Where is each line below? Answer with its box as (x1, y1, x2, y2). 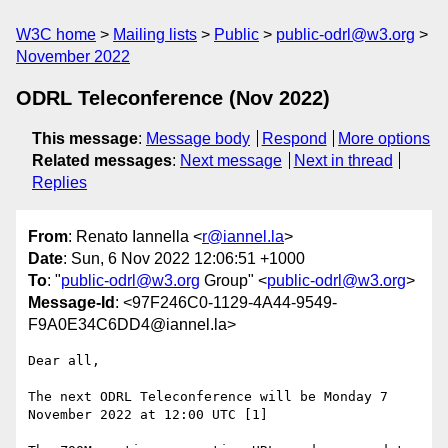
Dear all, (28, 353, 108, 369)
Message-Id (28, 294, 115, 312)
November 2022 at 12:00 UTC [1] (28, 407, 268, 423)
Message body (146, 130, 250, 147)
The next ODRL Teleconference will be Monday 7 (28, 389, 388, 405)
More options (338, 130, 431, 147)
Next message (180, 152, 282, 169)
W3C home (16, 26, 96, 43)
